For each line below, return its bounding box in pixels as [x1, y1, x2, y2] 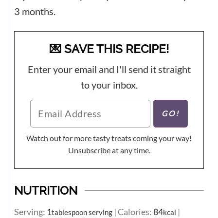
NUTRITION [14, 183, 77, 198]
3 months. [14, 5, 57, 17]
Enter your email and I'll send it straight [27, 63, 34, 75]
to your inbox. [80, 78, 138, 91]
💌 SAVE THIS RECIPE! [49, 41, 169, 56]
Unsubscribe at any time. [68, 145, 150, 155]
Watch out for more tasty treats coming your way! [26, 133, 34, 143]
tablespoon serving [51, 208, 112, 217]
